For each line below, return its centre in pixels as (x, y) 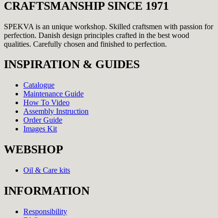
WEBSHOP (34, 150)
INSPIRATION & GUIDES (72, 64)
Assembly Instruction (56, 111)
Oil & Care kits (47, 170)
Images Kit (40, 129)
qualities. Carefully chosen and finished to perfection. (85, 44)
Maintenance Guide (54, 94)
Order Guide (43, 120)
